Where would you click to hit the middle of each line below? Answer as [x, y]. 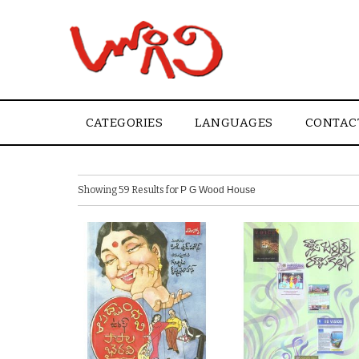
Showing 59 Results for [129, 190]
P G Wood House [218, 190]
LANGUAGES [234, 123]
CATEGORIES [124, 123]
